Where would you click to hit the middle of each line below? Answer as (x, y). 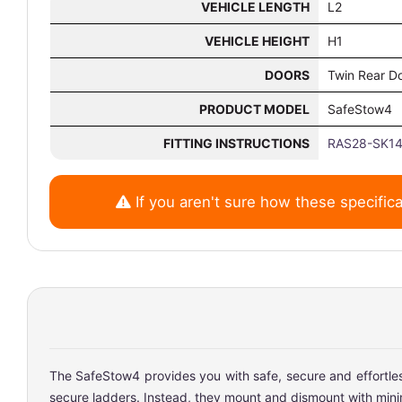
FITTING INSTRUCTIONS (236, 143)
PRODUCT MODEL (254, 109)
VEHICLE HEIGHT (257, 40)
